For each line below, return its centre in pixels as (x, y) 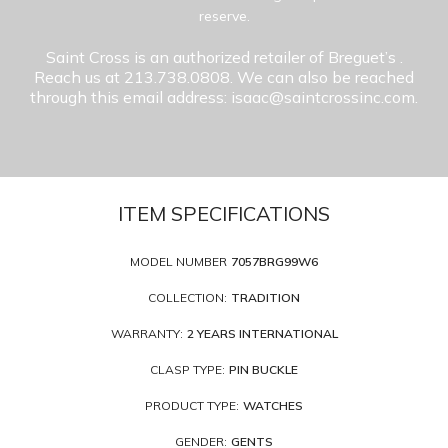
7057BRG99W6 (274, 261)
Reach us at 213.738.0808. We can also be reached (224, 76)
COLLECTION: (187, 297)
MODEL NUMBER (178, 261)
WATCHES (273, 405)
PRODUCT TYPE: (192, 405)
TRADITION (265, 297)
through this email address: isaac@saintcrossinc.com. (224, 96)
